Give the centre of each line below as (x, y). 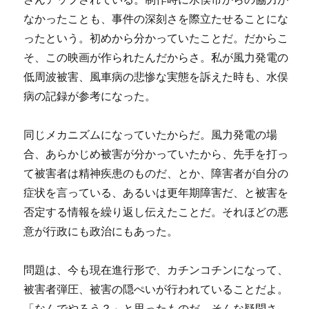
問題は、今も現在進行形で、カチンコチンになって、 (156, 270)
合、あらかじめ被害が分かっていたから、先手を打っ (156, 154)
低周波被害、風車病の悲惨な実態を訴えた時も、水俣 (156, 77)
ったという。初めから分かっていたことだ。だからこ (156, 38)
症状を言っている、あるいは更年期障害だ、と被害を (156, 192)
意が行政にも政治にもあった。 (101, 231)
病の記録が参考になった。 (90, 96)
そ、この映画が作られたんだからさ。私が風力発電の (156, 57)
